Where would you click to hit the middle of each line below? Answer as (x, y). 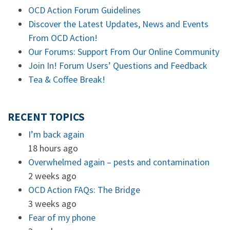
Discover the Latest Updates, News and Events (118, 24)
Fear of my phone (62, 217)
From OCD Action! (63, 38)
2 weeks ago (52, 176)
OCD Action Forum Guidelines (84, 10)
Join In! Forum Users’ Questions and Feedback (118, 65)
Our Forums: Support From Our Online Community (124, 52)
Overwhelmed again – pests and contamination (119, 162)
